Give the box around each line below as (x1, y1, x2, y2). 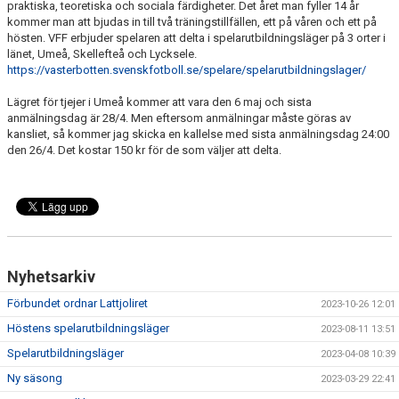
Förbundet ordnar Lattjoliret (7, 297, 148, 310)
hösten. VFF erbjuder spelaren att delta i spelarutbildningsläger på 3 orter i (7, 31, 386, 45)
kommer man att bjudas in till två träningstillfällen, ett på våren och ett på (7, 15, 377, 28)
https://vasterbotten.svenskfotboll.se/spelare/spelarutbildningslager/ (7, 63, 366, 77)
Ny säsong (7, 371, 62, 385)
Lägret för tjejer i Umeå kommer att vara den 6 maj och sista (7, 95, 312, 109)
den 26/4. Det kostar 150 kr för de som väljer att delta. (7, 143, 281, 157)
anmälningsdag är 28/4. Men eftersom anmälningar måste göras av (7, 111, 351, 125)
